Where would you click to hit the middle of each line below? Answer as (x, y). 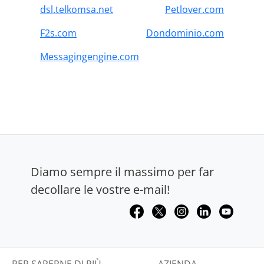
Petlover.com (194, 10)
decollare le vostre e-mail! (100, 190)
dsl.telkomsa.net (77, 10)
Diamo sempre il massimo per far (122, 172)
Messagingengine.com (90, 57)
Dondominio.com (185, 33)
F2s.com (58, 33)
